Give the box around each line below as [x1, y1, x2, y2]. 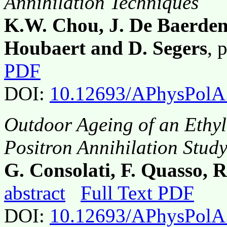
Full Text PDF [81, 182, 194, 204]
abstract [4, 182, 65, 204]
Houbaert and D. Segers [4, 37, 207, 59]
